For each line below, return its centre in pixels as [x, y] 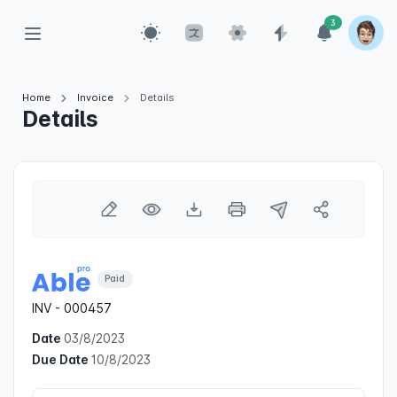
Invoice [95, 97]
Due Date [62, 359]
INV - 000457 [72, 308]
